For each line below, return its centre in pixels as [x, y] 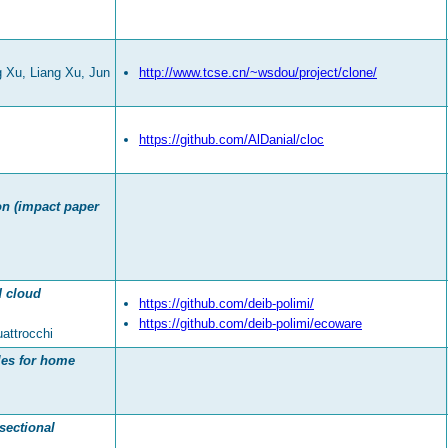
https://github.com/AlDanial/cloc [231, 140]
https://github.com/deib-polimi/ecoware [250, 324]
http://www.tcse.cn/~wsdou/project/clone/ [258, 73]
